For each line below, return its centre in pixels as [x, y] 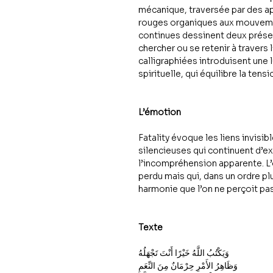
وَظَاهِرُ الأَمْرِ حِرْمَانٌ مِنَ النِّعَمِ [188, 266]
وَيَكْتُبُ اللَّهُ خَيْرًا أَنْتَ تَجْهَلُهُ [184, 253]
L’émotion [160, 112]
